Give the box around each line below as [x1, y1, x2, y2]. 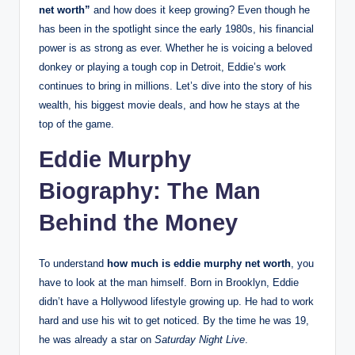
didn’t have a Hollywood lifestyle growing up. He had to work [39, 296, 314, 308]
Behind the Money [39, 210, 238, 236]
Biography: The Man [39, 178, 261, 204]
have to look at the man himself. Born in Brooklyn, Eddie [39, 277, 299, 289]
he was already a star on [39, 334, 155, 346]
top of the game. [39, 118, 114, 131]
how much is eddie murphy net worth [107, 258, 291, 270]
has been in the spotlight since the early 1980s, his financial [39, 23, 314, 36]
